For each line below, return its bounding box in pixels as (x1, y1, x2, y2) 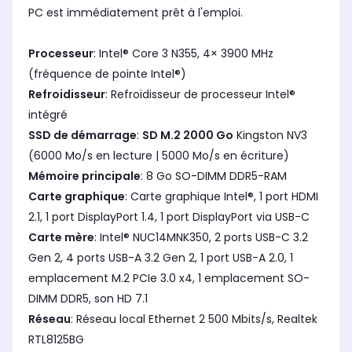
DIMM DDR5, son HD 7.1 (28, 291, 148, 307)
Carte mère (28, 229, 94, 246)
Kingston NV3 (233, 127, 307, 144)
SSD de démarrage (28, 127, 137, 144)
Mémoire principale (28, 168, 141, 185)
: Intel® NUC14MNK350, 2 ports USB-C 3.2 (94, 229, 308, 246)
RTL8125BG (28, 332, 84, 348)
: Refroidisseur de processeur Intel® (105, 86, 295, 103)
